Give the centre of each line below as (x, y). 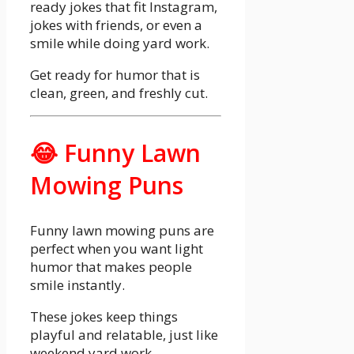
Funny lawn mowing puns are (122, 231)
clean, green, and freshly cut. (119, 93)
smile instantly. (79, 285)
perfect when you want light (117, 249)
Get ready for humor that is (115, 75)
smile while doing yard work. (121, 43)
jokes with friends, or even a (116, 25)
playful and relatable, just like (124, 335)
